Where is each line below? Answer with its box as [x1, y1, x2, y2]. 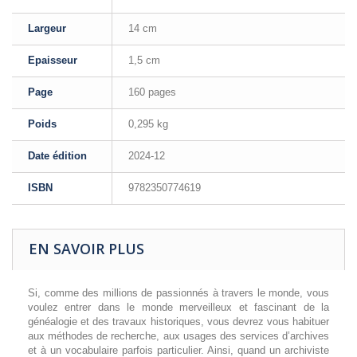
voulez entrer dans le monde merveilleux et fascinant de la [28, 301, 329, 313]
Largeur [28, 22, 66, 34]
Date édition [28, 150, 87, 162]
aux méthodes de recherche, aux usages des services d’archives [28, 330, 329, 342]
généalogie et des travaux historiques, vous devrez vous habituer [28, 316, 329, 328]
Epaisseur [28, 54, 77, 66]
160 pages [128, 86, 176, 98]
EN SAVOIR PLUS [29, 239, 144, 258]
